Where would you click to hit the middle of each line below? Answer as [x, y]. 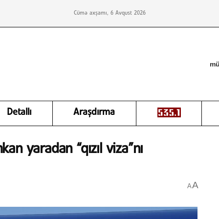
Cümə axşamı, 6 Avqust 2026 [109, 13]
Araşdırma [94, 112]
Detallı [19, 112]
